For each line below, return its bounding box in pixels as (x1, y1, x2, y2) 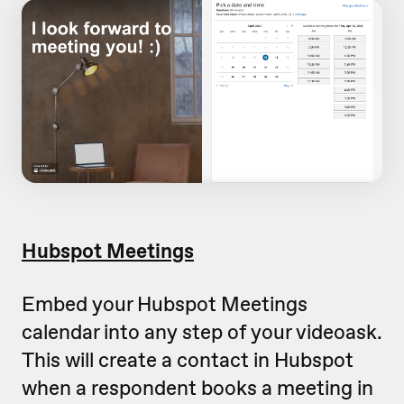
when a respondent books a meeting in (22, 374, 373, 402)
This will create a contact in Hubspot (22, 346, 353, 374)
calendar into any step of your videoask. (22, 318, 382, 346)
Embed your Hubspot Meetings (22, 290, 308, 318)
